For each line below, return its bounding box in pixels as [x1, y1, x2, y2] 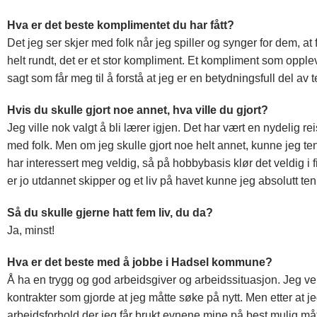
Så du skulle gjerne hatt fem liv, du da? [7, 207, 213, 219]
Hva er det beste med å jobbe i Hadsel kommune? [7, 256, 272, 269]
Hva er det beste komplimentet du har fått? [7, 19, 234, 32]
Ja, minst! [7, 224, 54, 237]
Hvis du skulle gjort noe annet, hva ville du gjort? [7, 104, 268, 117]
